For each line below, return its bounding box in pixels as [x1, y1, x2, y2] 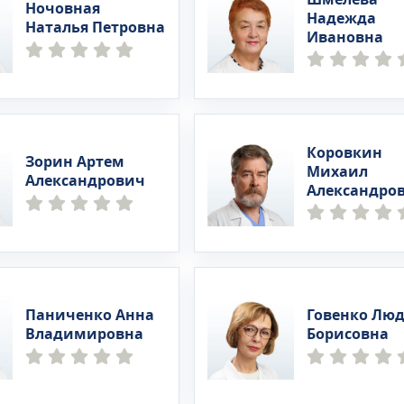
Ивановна [306, 26, 383, 49]
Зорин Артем [25, 151, 125, 173]
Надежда [306, 7, 376, 30]
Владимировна [25, 324, 144, 345]
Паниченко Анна [25, 305, 155, 326]
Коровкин [306, 142, 382, 164]
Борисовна [306, 324, 389, 345]
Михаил [306, 161, 368, 183]
